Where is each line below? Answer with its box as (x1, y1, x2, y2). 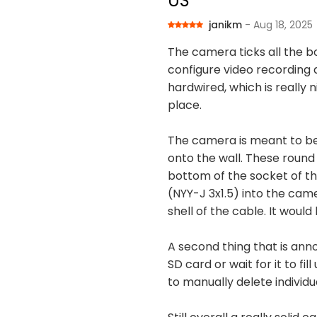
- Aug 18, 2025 (245, 17, 313, 32)
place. (168, 97, 202, 114)
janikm (209, 17, 245, 32)
